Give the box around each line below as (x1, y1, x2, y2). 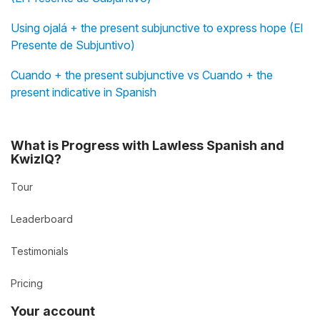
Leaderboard (11, 212, 73, 225)
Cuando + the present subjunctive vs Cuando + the (11, 68, 273, 83)
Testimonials (11, 245, 69, 257)
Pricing (11, 277, 43, 290)
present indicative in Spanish (11, 85, 156, 100)
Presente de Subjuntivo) (11, 38, 135, 53)
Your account (11, 303, 95, 319)
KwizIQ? (11, 151, 61, 167)
